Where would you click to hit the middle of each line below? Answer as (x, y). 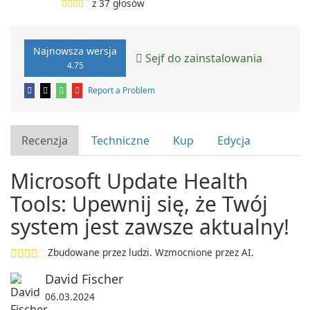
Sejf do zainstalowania (202, 58)
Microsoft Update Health (129, 181)
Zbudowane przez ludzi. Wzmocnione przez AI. (151, 252)
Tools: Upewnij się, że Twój (139, 204)
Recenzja (45, 140)
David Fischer (84, 279)
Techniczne (120, 140)
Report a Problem (121, 90)
